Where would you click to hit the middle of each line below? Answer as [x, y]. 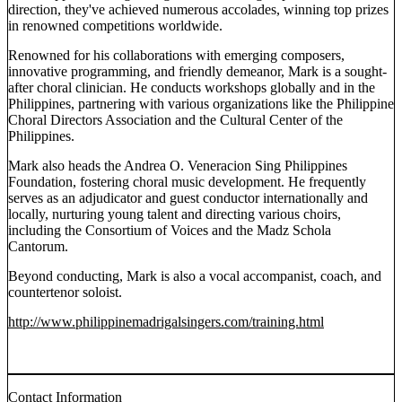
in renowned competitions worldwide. [115, 26]
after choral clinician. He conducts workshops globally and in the [192, 88]
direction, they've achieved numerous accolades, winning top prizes [198, 10]
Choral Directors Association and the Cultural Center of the [175, 120]
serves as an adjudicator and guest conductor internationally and [188, 198]
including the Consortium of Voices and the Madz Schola [170, 231]
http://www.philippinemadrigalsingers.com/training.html [166, 322]
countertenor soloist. [65, 293]
